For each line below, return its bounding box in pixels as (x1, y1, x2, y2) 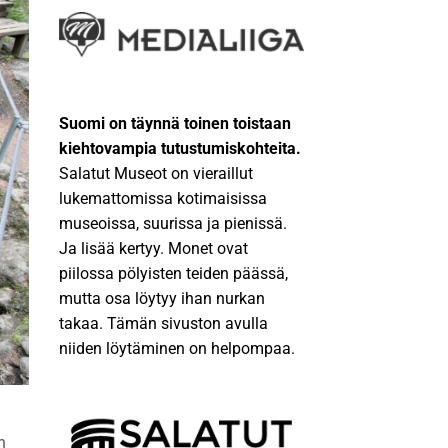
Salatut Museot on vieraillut (59, 164, 253, 184)
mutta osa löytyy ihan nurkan (59, 289, 265, 309)
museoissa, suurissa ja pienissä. (59, 214, 287, 234)
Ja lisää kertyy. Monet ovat (59, 239, 248, 259)
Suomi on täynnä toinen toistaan (59, 114, 291, 134)
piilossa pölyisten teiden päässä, (59, 264, 288, 284)
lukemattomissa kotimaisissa (59, 189, 267, 209)
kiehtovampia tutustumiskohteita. (59, 139, 301, 159)
